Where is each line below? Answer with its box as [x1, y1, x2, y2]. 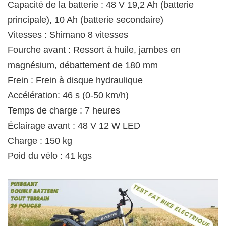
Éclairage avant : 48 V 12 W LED [8, 120, 140, 131]
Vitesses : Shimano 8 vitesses [8, 29, 128, 40]
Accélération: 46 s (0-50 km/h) [8, 90, 129, 100]
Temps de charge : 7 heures [8, 105, 120, 116]
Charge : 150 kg [8, 135, 72, 146]
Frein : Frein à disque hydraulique [8, 75, 143, 85]
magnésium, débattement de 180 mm [8, 60, 158, 70]
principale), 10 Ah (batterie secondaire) [8, 14, 163, 25]
